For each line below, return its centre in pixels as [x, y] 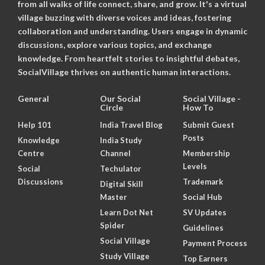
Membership [206, 153]
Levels [195, 166]
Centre [31, 153]
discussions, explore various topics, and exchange [115, 44]
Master [114, 197]
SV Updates [204, 212]
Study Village [125, 256]
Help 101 [35, 125]
